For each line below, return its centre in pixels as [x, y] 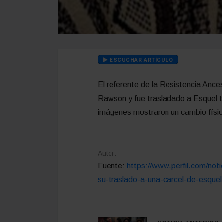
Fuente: [112, 166]
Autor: [107, 153]
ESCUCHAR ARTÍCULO [140, 60]
